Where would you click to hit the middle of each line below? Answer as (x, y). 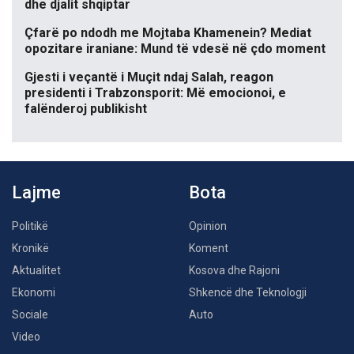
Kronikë (30, 249)
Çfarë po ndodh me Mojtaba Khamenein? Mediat (168, 33)
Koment (209, 249)
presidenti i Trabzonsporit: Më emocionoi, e (155, 93)
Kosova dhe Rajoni (234, 271)
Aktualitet (36, 271)
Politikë (30, 226)
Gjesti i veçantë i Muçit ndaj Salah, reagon (149, 77)
